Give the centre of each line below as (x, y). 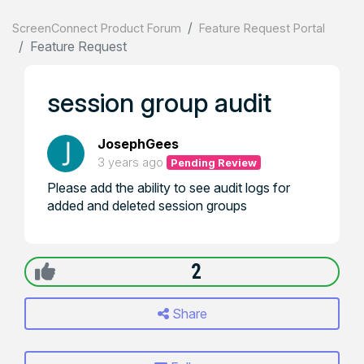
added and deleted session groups (147, 206)
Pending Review (214, 162)
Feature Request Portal (262, 28)
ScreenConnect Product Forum (97, 28)
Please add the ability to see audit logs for (169, 188)
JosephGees (138, 144)
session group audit (159, 103)
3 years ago (130, 162)
